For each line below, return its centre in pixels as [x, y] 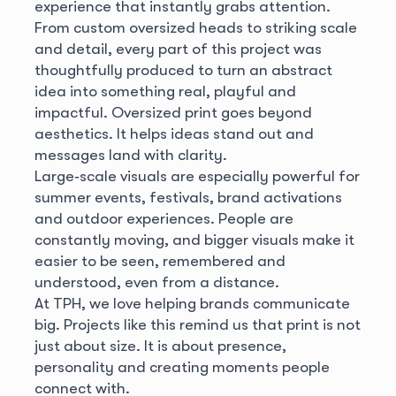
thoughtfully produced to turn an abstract [183, 69]
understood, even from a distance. [156, 282]
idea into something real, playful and [165, 91]
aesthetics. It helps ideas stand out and [174, 133]
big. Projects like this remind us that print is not [197, 324]
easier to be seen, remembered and [160, 260]
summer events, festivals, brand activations [188, 197]
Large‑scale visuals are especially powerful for [197, 175]
